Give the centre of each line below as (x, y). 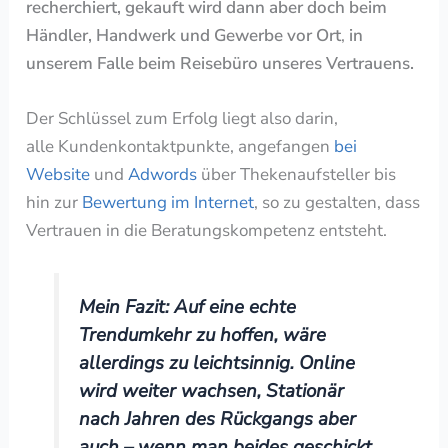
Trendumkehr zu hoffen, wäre (203, 335)
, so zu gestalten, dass (337, 203)
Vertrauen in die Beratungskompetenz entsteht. (207, 231)
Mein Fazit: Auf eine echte (188, 307)
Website (58, 175)
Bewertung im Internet (168, 203)
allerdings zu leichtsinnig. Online (217, 363)
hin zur (54, 203)
